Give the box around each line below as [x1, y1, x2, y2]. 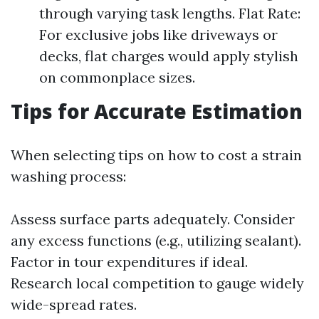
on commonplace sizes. [39, 68, 195, 86]
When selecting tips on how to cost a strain [11, 146, 302, 164]
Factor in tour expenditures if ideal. [11, 253, 248, 271]
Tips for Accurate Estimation [11, 98, 303, 125]
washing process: [11, 167, 126, 185]
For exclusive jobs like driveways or [39, 26, 278, 43]
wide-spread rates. [11, 296, 137, 313]
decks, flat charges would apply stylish [39, 47, 298, 65]
